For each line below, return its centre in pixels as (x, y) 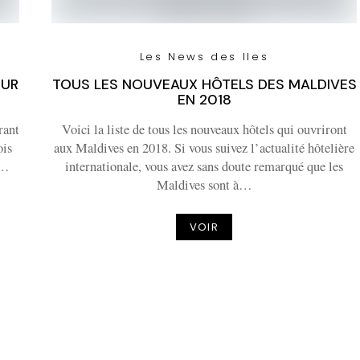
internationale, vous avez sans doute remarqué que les (204, 166)
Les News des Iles (204, 57)
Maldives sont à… (204, 185)
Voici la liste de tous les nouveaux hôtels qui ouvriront (204, 129)
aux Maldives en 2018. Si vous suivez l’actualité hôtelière (204, 148)
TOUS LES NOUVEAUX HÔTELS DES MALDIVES (204, 84)
